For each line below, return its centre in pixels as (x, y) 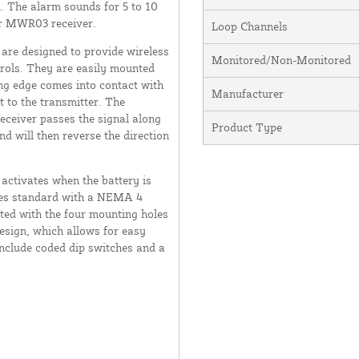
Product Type (246, 127)
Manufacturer (247, 93)
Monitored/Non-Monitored (281, 59)
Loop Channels (249, 26)
